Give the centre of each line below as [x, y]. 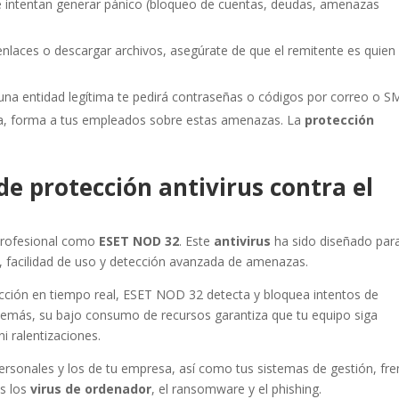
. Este [197, 241]
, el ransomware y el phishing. [237, 389]
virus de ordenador [91, 389]
